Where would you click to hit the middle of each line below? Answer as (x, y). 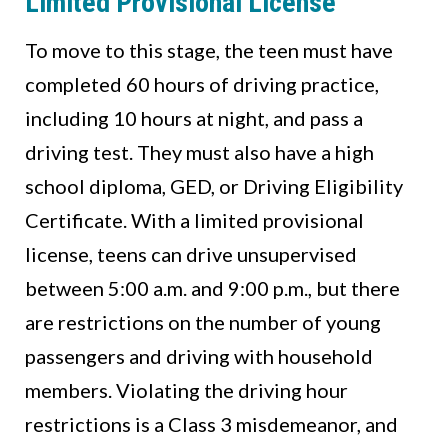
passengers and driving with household (199, 356)
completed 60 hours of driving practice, (202, 84)
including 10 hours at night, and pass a (194, 118)
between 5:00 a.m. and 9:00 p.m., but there (212, 288)
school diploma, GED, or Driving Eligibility (214, 186)
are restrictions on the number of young (203, 322)
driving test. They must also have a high (199, 152)
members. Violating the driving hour (186, 390)
